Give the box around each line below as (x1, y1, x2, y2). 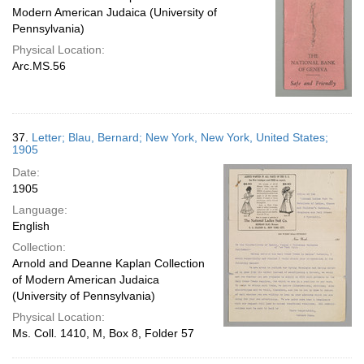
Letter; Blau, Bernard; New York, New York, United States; (32, 131, 328, 144)
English (12, 219, 50, 232)
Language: (12, 203, 67, 216)
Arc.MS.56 (12, 59, 66, 72)
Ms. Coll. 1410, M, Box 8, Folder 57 (12, 327, 194, 340)
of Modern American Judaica (12, 273, 159, 286)
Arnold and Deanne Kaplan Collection (12, 257, 205, 270)
